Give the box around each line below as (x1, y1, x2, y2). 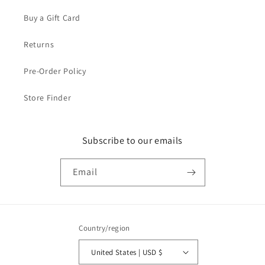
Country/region (79, 223, 130, 233)
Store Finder (24, 92, 72, 103)
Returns (24, 39, 54, 50)
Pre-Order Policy (24, 66, 86, 76)
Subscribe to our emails (82, 134, 183, 147)
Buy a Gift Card (24, 12, 80, 23)
